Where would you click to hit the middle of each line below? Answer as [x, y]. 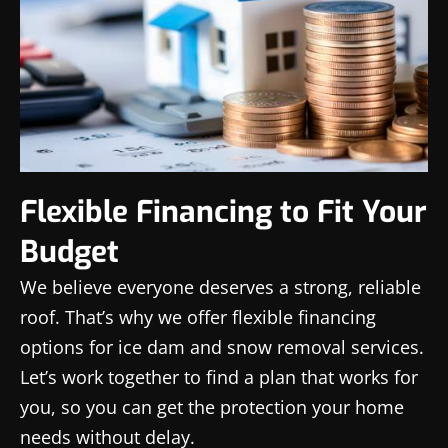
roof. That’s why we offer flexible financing [198, 316]
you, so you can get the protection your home [212, 406]
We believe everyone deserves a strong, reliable [220, 286]
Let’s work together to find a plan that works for [219, 376]
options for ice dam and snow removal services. [222, 346]
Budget [69, 251]
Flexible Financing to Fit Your [223, 211]
